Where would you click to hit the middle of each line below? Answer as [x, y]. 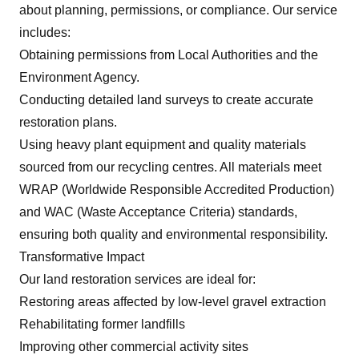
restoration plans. [68, 122]
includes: [45, 32]
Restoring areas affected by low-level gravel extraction [173, 302]
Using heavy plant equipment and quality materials [163, 145]
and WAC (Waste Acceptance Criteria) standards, [158, 212]
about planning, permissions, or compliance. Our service [178, 10]
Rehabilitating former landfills [102, 324]
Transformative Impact [82, 257]
